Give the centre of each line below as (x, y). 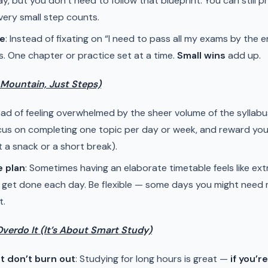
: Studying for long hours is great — (153, 259)
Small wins (201, 55)
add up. (243, 55)
